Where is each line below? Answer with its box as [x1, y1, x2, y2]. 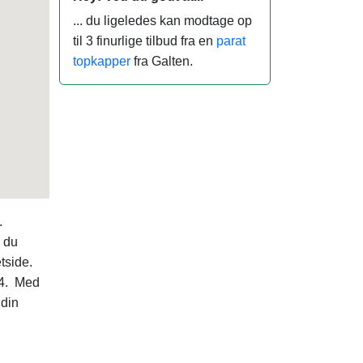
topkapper [73, 54, 130, 69]
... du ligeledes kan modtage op [73, 14, 252, 28]
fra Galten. [130, 54, 193, 69]
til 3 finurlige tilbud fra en [73, 34, 216, 49]
